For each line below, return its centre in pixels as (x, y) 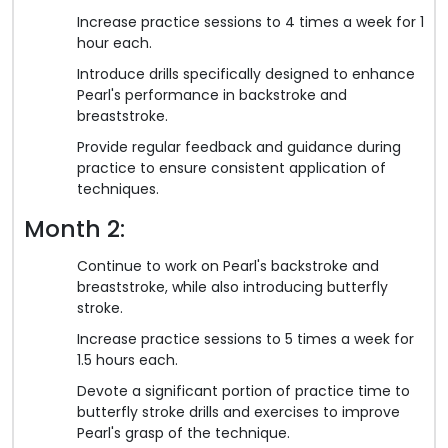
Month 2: (74, 228)
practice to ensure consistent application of (231, 167)
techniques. (118, 188)
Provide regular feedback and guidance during (239, 146)
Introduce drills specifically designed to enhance (246, 73)
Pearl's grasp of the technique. (183, 432)
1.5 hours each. (127, 359)
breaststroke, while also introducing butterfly (232, 286)
